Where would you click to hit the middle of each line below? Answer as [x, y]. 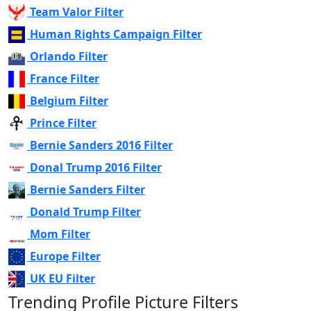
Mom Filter [60, 234]
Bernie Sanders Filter [87, 189]
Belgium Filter [69, 100]
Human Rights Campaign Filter [116, 34]
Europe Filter [65, 256]
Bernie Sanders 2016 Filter [101, 145]
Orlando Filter [69, 56]
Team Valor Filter [77, 11]
